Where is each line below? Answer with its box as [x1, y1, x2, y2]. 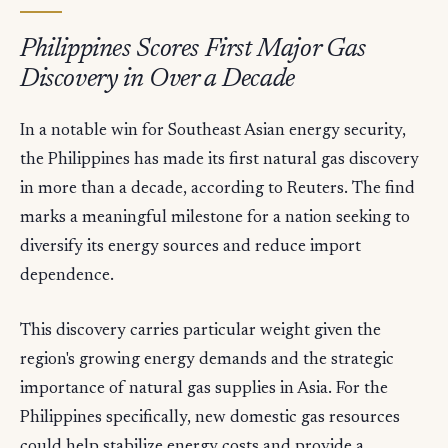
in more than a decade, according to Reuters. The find [20, 180, 415, 198]
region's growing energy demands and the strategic [20, 351, 394, 369]
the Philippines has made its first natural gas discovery [20, 151, 419, 169]
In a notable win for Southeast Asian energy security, [20, 122, 406, 140]
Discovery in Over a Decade [20, 66, 295, 93]
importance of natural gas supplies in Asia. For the [20, 380, 388, 398]
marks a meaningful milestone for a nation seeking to [20, 209, 410, 227]
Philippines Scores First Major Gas [20, 36, 366, 63]
